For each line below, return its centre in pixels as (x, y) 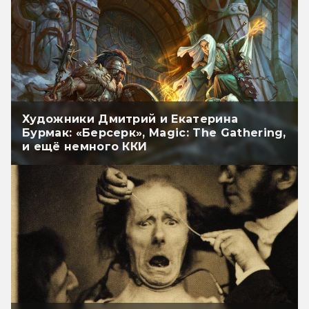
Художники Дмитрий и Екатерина (130, 119)
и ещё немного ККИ (85, 147)
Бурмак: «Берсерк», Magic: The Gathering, (154, 133)
